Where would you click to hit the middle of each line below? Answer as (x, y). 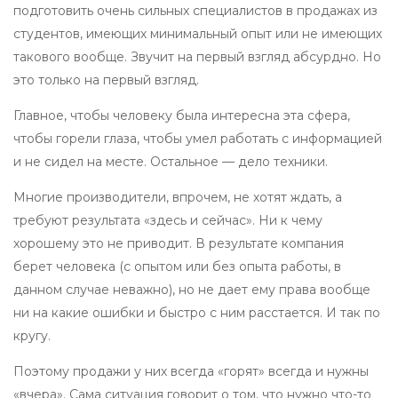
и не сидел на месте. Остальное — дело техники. (171, 162)
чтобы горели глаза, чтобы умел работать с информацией (198, 139)
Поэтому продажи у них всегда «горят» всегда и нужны (191, 372)
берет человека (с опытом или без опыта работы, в (177, 267)
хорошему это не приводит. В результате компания (179, 244)
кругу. (32, 336)
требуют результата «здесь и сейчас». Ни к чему (168, 221)
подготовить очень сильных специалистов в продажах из (195, 11)
